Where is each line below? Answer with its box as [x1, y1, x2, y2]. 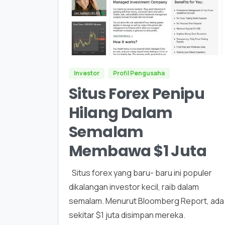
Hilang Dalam [69, 102, 173, 124]
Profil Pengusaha [113, 68, 165, 77]
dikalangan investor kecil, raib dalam [69, 181, 199, 192]
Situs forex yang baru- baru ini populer [69, 167, 212, 178]
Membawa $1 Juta [69, 140, 206, 162]
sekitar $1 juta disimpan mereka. [69, 209, 185, 220]
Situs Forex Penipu [69, 83, 205, 104]
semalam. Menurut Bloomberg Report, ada [69, 195, 224, 206]
